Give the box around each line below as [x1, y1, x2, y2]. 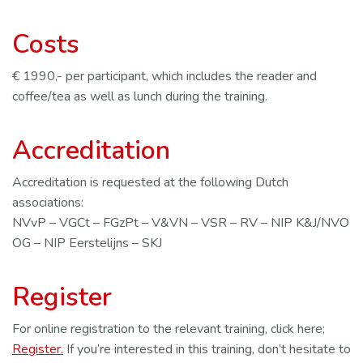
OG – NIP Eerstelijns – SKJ [12, 234, 162, 252]
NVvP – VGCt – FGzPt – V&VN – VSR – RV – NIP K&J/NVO [12, 214, 349, 232]
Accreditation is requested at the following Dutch [12, 173, 288, 191]
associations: [12, 194, 83, 211]
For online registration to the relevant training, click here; [12, 320, 325, 338]
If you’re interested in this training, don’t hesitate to [63, 340, 351, 358]
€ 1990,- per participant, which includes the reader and [12, 67, 317, 85]
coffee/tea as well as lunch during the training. [12, 88, 267, 105]
